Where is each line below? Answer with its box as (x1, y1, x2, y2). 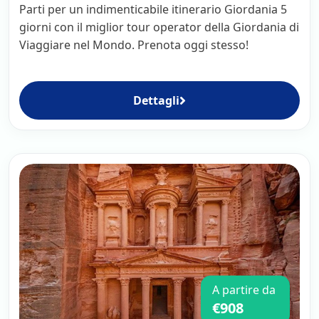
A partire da (212, 281, 276, 298)
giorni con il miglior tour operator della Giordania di (19, 19, 299, 35)
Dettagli (133, 92, 179, 108)
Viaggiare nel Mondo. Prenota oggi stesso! (19, 36, 249, 53)
